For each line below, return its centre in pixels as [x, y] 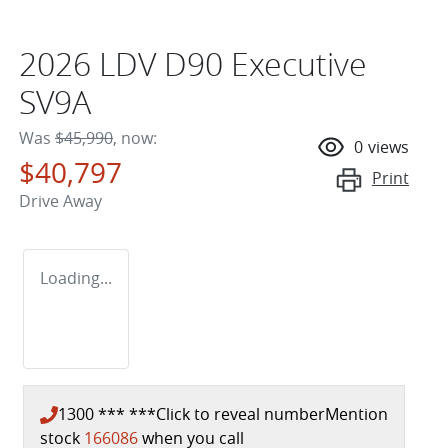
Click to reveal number [240, 413]
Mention [356, 413]
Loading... [76, 277]
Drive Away [60, 200]
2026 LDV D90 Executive [193, 63]
